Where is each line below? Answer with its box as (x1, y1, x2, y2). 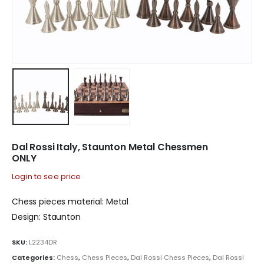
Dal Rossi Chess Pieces (131, 253, 209, 263)
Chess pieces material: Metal (12, 196, 129, 208)
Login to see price (12, 170, 81, 182)
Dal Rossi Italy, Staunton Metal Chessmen (12, 140, 208, 154)
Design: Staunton (12, 211, 81, 223)
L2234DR (29, 237, 57, 247)
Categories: (12, 253, 57, 263)
